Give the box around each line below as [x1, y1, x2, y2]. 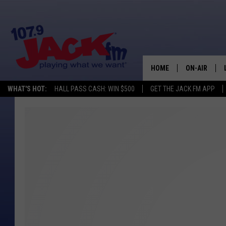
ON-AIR [186, 64, 207, 72]
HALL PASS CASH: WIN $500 [54, 85, 135, 93]
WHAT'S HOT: [8, 85, 47, 93]
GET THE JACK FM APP [150, 85, 215, 93]
